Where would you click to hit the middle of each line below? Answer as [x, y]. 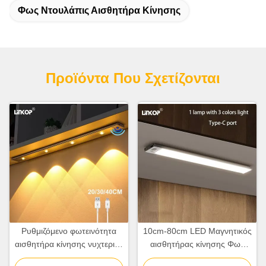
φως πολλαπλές [69, 257]
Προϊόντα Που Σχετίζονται [133, 78]
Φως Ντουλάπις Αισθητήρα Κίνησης [99, 10]
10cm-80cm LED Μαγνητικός [197, 231]
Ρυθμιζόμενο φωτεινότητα [69, 231]
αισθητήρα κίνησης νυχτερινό [69, 244]
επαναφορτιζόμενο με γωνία [197, 257]
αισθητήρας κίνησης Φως [197, 244]
